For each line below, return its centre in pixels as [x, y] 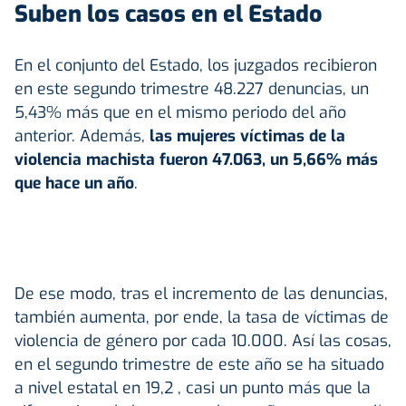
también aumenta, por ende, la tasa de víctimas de [202, 317]
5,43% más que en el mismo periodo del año [180, 112]
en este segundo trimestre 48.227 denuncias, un [192, 88]
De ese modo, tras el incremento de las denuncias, [201, 293]
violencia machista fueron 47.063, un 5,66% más [196, 159]
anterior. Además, [82, 135]
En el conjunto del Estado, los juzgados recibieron [196, 65]
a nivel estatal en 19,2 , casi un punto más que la [193, 387]
